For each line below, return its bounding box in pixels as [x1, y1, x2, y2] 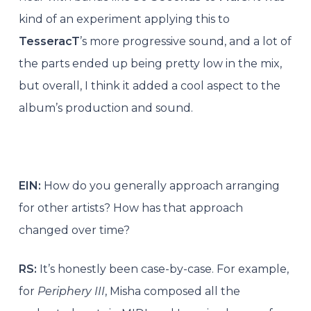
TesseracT [18, 34, 80, 48]
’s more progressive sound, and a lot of [79, 34, 292, 48]
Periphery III [37, 284, 105, 298]
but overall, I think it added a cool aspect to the [18, 78, 280, 92]
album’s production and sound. [18, 101, 193, 115]
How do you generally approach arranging [43, 178, 280, 192]
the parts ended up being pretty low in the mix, [18, 56, 282, 70]
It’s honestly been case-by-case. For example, [39, 262, 289, 276]
